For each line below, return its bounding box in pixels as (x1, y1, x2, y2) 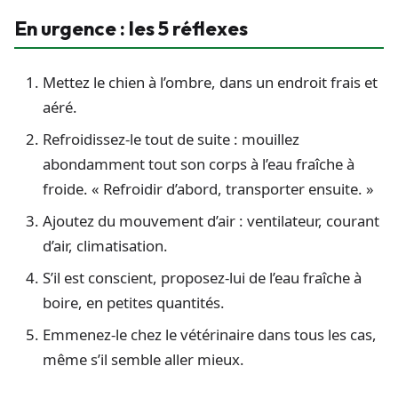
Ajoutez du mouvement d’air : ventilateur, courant (43, 211, 379, 232)
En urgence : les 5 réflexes (14, 16, 248, 42)
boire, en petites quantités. (43, 292, 225, 314)
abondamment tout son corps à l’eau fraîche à (43, 154, 354, 175)
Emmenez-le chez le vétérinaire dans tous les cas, (43, 324, 377, 346)
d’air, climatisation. (43, 235, 168, 257)
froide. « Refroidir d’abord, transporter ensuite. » (43, 179, 374, 200)
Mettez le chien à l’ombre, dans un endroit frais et (43, 72, 378, 93)
